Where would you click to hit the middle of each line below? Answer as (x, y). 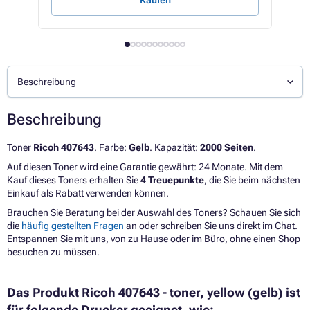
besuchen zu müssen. (53, 252)
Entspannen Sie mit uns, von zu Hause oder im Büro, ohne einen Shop (154, 239)
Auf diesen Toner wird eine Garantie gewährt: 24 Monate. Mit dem (145, 167)
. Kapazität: (175, 148)
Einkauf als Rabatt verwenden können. (88, 193)
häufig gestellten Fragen (73, 226)
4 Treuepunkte (172, 180)
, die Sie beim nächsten (252, 180)
